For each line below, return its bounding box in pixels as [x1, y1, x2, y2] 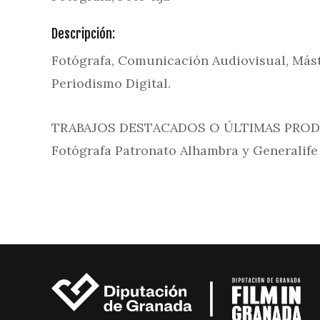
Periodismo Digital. [51, 75, 171, 91]
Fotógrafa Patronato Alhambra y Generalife [51, 142, 318, 159]
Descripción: [51, 26, 115, 41]
